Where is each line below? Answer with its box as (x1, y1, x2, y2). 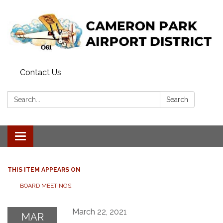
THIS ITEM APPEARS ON (7, 166, 81, 173)
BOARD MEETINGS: (20, 182, 74, 189)
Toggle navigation (20, 132, 86, 142)
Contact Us (20, 67, 61, 77)
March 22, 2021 (72, 207, 127, 217)
